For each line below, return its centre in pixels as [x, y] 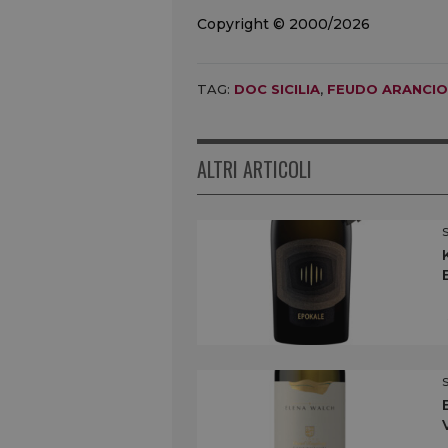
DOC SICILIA [277, 88]
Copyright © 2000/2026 [283, 23]
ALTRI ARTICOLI [254, 168]
